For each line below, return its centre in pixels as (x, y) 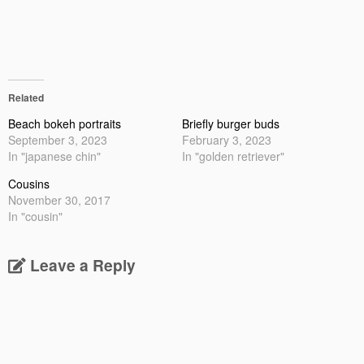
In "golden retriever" (233, 156)
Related (26, 97)
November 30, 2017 (59, 199)
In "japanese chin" (54, 156)
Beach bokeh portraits (65, 123)
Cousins (29, 183)
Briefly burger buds (231, 123)
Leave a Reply (83, 264)
